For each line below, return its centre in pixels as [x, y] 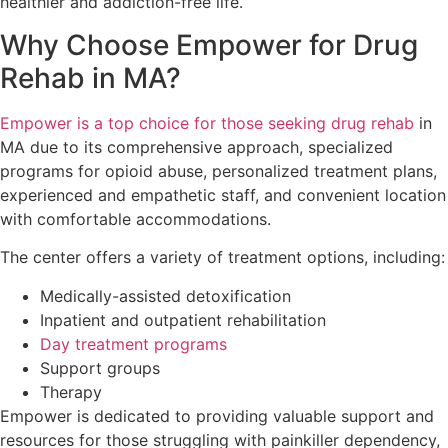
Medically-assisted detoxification [165, 295]
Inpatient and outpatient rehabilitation [183, 319]
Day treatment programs [133, 343]
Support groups [100, 367]
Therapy [71, 391]
